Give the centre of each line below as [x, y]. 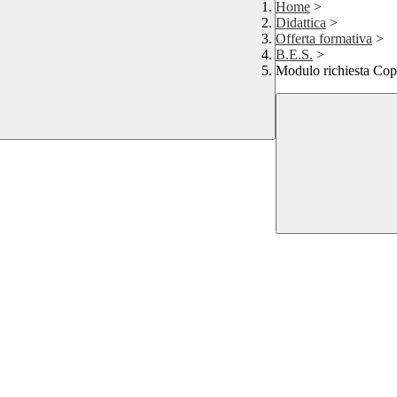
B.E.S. [294, 55]
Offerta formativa [324, 39]
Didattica [301, 23]
